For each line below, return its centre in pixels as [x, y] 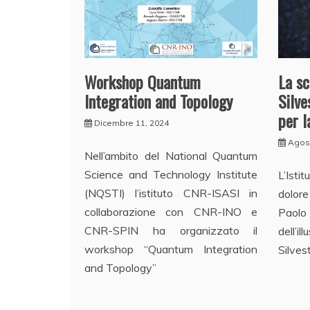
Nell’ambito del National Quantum [171, 156]
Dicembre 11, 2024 [131, 123]
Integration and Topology [158, 101]
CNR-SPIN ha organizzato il [171, 231]
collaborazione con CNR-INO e [171, 212]
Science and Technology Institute [171, 175]
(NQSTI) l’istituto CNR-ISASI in [171, 193]
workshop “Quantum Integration [171, 249]
